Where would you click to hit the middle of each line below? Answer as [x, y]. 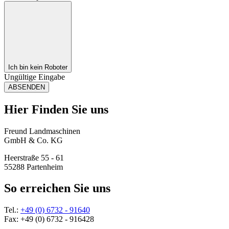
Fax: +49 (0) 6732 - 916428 [49, 219]
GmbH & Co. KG [33, 140]
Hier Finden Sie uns [56, 109]
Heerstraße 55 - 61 [34, 157]
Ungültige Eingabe [35, 77]
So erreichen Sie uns [57, 188]
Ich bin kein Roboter [38, 67]
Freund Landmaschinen [42, 131]
